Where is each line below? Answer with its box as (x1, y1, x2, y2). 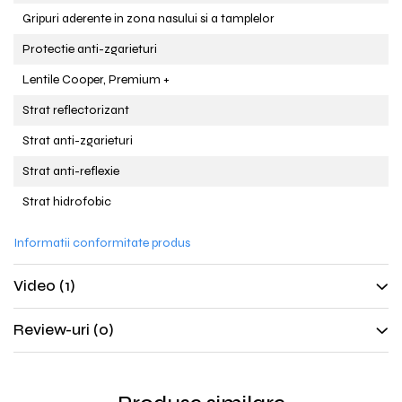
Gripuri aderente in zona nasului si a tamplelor (22, 11, 275, 26)
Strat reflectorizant (22, 102, 129, 118)
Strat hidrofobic (22, 194, 111, 209)
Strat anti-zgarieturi (22, 133, 133, 148)
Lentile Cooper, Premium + (22, 72, 170, 87)
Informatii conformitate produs (13, 235, 190, 250)
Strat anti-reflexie (22, 163, 119, 179)
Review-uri (13, 320, 93, 339)
